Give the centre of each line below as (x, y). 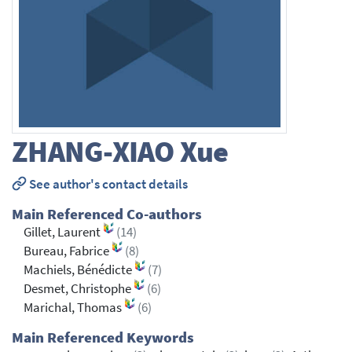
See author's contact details (107, 184)
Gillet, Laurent (63, 232)
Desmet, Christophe (79, 288)
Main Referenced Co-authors (107, 214)
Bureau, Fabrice (68, 251)
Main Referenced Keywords (103, 337)
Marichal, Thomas (74, 307)
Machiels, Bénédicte (79, 269)
